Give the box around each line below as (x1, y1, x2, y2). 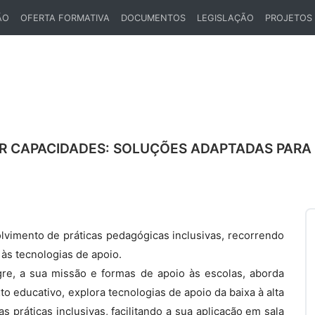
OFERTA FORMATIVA (20, 12, 110, 23)
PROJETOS (265, 12, 312, 23)
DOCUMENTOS (121, 12, 186, 23)
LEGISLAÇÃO (197, 12, 254, 23)
